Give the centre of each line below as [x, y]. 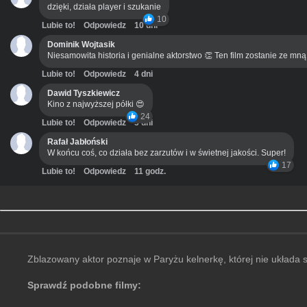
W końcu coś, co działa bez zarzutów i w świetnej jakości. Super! [167, 153]
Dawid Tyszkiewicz [84, 94]
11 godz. [150, 172]
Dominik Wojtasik [81, 45]
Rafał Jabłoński [77, 142]
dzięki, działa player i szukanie [104, 7]
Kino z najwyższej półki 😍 [96, 105]
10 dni [146, 26]
